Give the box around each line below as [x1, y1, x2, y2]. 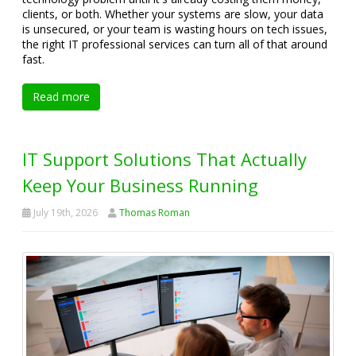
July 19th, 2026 [31, 206, 98, 220]
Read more [33, 89, 90, 105]
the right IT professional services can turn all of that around [22, 37, 327, 52]
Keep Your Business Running [22, 173, 258, 198]
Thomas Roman [119, 206, 190, 220]
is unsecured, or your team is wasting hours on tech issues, [22, 21, 327, 37]
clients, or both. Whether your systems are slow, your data [22, 6, 323, 22]
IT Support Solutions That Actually [22, 147, 307, 172]
